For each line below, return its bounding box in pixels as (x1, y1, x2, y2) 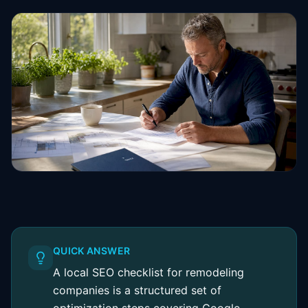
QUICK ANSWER (53, 244, 131, 256)
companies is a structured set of (53, 283, 221, 297)
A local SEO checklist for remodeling (53, 265, 244, 279)
